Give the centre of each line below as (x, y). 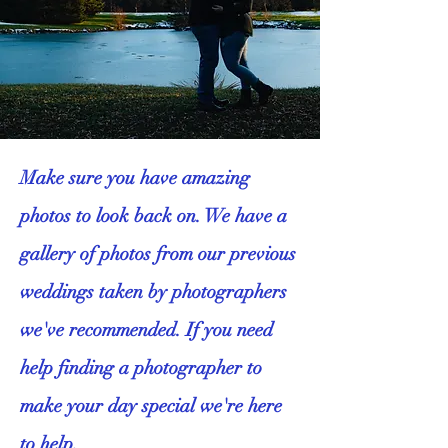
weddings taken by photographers (153, 292)
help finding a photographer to (141, 368)
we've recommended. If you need (146, 330)
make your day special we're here (151, 406)
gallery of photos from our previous (158, 254)
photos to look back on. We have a (153, 216)
